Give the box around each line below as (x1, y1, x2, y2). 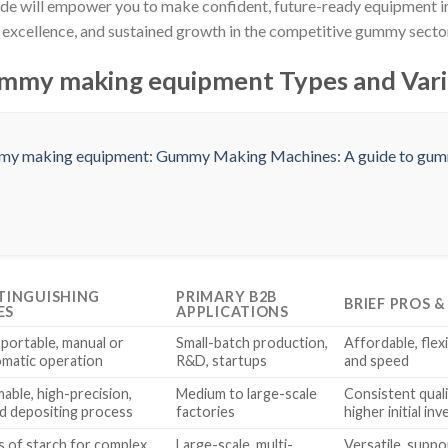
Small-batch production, (176, 333, 329, 351)
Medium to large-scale (176, 384, 318, 402)
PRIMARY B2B (176, 287, 278, 305)
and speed (344, 351, 410, 369)
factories (176, 402, 236, 420)
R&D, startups (176, 351, 268, 369)
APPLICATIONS (176, 302, 289, 320)
